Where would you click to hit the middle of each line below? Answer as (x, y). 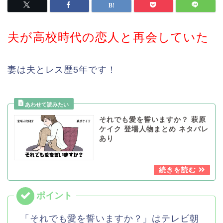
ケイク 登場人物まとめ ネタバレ (154, 129)
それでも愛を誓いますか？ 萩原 (152, 120)
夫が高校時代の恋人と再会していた (109, 37)
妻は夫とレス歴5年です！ (62, 70)
